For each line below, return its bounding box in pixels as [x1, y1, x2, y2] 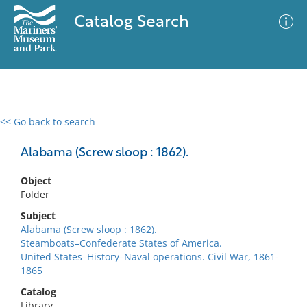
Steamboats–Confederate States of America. [21, 236, 222, 249]
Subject [21, 209, 56, 222]
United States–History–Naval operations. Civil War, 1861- [21, 250, 279, 263]
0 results [10, 123, 50, 136]
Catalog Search [73, 14, 189, 31]
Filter [265, 130, 288, 140]
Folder [21, 188, 49, 201]
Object [21, 174, 51, 187]
